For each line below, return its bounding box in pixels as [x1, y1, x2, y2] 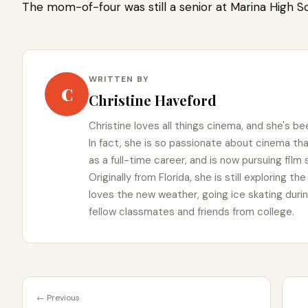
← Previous [36, 291, 80, 303]
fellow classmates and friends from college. [89, 204, 294, 219]
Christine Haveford [89, 90, 217, 109]
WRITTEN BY [89, 73, 149, 85]
